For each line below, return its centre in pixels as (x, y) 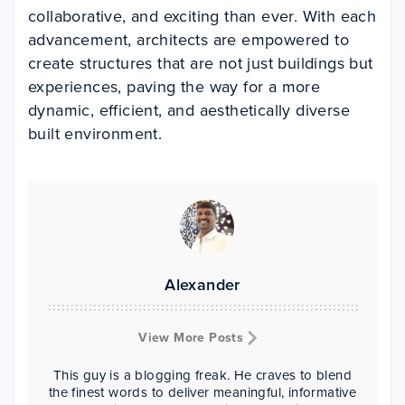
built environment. (95, 134)
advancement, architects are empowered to (188, 40)
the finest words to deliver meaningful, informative (202, 392)
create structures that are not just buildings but (201, 63)
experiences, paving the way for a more (174, 87)
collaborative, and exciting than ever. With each (202, 16)
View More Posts (193, 338)
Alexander (202, 285)
